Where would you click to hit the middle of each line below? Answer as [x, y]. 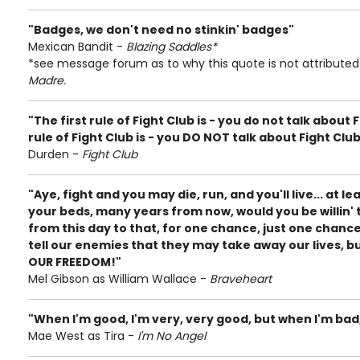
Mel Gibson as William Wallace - [119, 279]
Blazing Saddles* [172, 47]
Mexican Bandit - [77, 47]
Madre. [47, 80]
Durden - [55, 154]
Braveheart [241, 279]
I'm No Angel [172, 336]
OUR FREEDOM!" [75, 262]
